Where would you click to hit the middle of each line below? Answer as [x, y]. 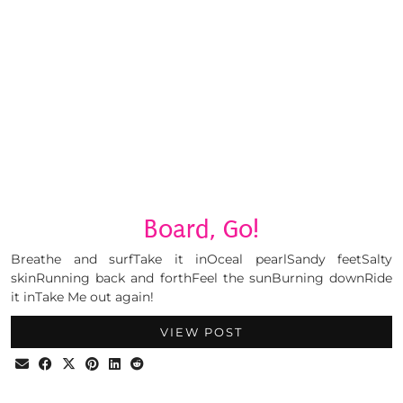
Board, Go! [201, 229]
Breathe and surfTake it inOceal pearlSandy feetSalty [201, 260]
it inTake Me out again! [82, 297]
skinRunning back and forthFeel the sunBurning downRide [201, 278]
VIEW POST [201, 332]
